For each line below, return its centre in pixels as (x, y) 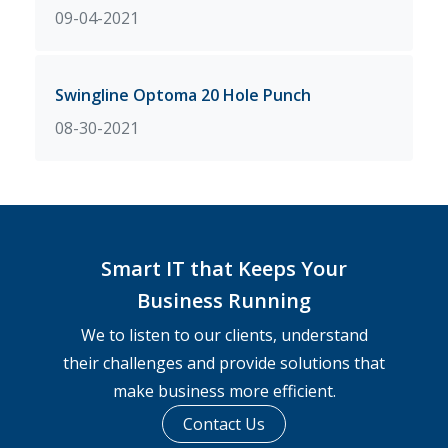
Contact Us (224, 423)
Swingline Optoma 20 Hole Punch (183, 94)
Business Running (224, 300)
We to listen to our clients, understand (224, 334)
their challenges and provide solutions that (224, 362)
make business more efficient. (224, 390)
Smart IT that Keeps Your (224, 268)
